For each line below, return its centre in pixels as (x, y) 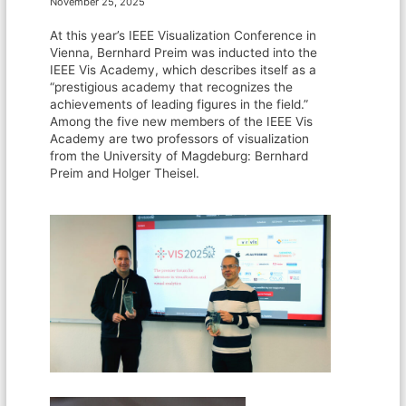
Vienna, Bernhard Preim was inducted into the (184, 53)
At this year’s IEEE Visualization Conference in (184, 36)
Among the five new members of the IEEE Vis (182, 122)
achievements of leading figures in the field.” (179, 105)
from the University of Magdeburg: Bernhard (179, 156)
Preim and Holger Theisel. (125, 174)
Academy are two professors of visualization (180, 139)
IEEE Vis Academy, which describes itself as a (184, 70)
